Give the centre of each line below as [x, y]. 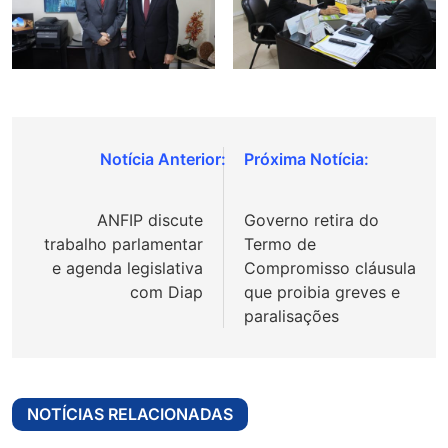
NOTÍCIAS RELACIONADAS [130, 414]
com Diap [166, 292]
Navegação [95, 164]
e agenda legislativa [127, 268]
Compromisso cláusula [330, 268]
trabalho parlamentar [123, 244]
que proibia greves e [322, 292]
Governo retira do [311, 220]
